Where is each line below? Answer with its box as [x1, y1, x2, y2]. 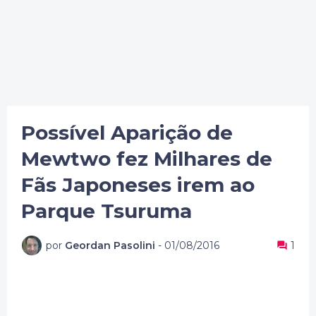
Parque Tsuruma [21, 199, 192, 223]
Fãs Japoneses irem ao [21, 173, 255, 197]
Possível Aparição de [21, 121, 233, 145]
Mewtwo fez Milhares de [21, 147, 272, 171]
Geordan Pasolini [65, 238, 155, 252]
